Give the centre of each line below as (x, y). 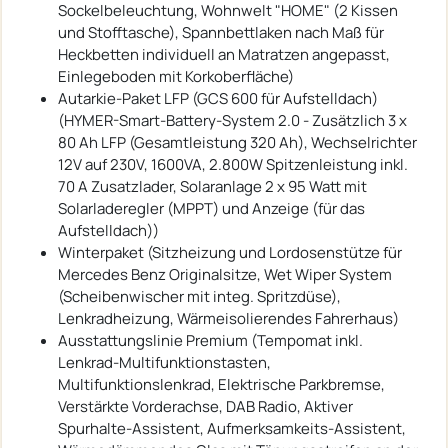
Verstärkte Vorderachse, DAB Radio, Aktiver (205, 406)
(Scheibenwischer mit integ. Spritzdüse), (199, 296)
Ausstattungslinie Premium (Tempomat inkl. (210, 340)
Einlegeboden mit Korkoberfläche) (176, 76)
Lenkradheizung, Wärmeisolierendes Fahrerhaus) (228, 318)
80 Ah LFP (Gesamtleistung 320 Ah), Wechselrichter (237, 142)
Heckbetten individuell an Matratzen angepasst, (224, 54)
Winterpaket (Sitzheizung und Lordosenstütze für (230, 252)
